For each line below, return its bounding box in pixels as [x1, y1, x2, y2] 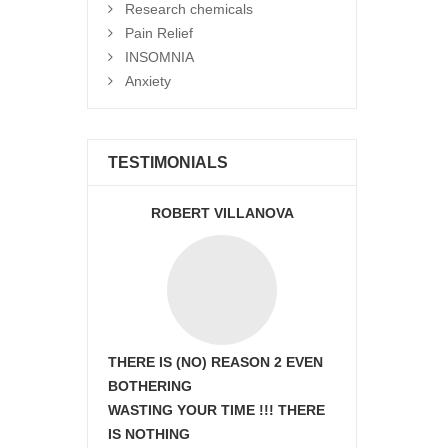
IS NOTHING [108, 426, 190, 442]
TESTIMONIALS [108, 154, 228, 171]
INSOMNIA [125, 49, 194, 65]
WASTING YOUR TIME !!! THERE [108, 402, 325, 418]
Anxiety [125, 73, 171, 89]
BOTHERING [108, 378, 192, 394]
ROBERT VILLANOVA [150, 205, 294, 221]
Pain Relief [125, 25, 193, 41]
